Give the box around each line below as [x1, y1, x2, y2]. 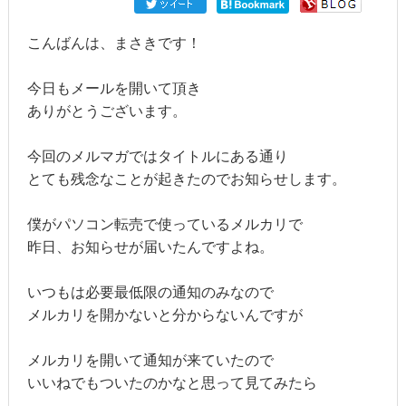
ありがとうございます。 [26, 102, 187, 119]
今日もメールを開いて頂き [26, 80, 201, 96]
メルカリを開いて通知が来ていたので [26, 352, 274, 368]
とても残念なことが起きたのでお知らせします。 [26, 170, 346, 187]
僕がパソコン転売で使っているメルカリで [26, 216, 303, 232]
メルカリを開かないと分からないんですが [26, 306, 303, 323]
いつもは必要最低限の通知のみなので [26, 284, 274, 300]
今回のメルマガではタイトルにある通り [26, 148, 288, 164]
